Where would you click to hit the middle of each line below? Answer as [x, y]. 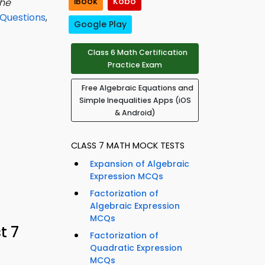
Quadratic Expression [136, 248]
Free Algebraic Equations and [137, 88]
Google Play [100, 25]
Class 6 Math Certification [137, 53]
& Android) [135, 113]
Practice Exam [135, 65]
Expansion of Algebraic [140, 164]
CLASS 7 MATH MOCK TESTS [128, 146]
